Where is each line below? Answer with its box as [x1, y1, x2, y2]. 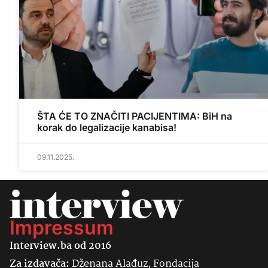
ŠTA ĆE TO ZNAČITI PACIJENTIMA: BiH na [37, 110, 232, 123]
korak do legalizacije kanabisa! [37, 121, 176, 134]
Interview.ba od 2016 [10, 238, 111, 255]
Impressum [10, 216, 114, 240]
